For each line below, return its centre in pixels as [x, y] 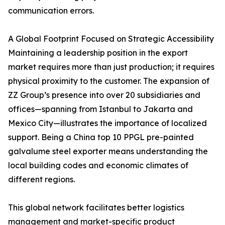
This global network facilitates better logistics [96, 207]
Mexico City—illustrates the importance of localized [107, 123]
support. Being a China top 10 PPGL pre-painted [101, 137]
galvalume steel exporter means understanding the [108, 151]
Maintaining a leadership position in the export [98, 53]
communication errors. [51, 11]
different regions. [41, 179]
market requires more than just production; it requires [111, 67]
